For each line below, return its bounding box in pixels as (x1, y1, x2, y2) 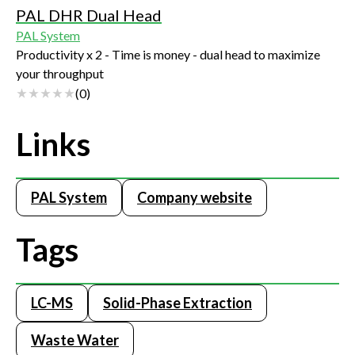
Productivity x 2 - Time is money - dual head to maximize (16, 47, 320, 63)
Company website (137, 189, 252, 207)
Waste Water (31, 331, 119, 349)
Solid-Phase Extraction (103, 294, 252, 312)
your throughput (16, 66, 104, 82)
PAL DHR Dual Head (16, 6, 162, 25)
